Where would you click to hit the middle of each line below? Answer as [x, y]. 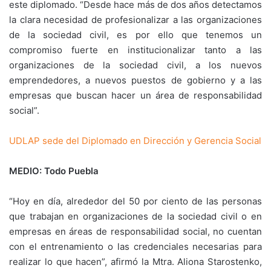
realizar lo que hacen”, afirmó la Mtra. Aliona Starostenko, [135, 262]
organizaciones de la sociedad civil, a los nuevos [135, 65]
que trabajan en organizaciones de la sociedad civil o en [135, 216]
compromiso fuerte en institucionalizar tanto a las [135, 50]
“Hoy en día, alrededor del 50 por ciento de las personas [135, 201]
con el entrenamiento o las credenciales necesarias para [135, 247]
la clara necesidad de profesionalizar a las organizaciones [135, 20]
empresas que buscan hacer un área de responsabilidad [135, 95]
